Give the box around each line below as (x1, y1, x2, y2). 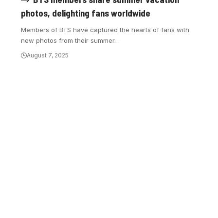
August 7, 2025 (27, 52, 69, 59)
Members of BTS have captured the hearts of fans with (21, 26, 190, 34)
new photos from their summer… (21, 36, 120, 45)
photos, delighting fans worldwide (21, 7, 151, 19)
